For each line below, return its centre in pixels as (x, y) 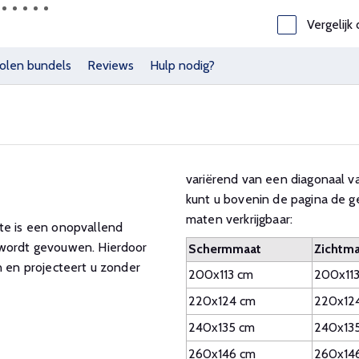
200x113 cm (221, 274)
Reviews (111, 65)
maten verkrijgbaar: (240, 219)
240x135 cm (222, 327)
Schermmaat (225, 249)
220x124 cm (222, 301)
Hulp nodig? (182, 65)
